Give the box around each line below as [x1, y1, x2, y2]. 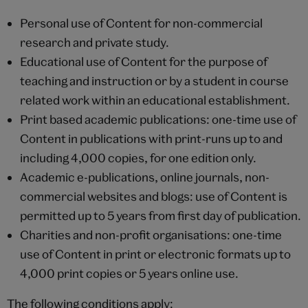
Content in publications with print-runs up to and [19, 131, 283, 146]
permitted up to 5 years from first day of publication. [19, 208, 301, 223]
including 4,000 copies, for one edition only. [19, 150, 256, 165]
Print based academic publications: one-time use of [19, 111, 296, 126]
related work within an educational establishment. [19, 92, 290, 107]
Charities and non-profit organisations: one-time [19, 227, 282, 242]
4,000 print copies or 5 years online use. [19, 265, 239, 280]
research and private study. [19, 34, 169, 49]
